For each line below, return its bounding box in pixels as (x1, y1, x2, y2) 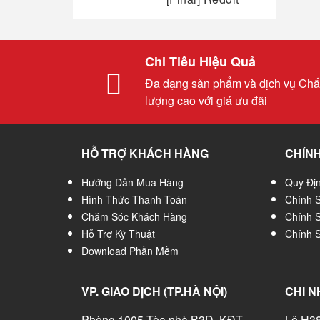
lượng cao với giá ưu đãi (145, 92, 267, 109)
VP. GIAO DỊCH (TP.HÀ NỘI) (81, 283, 227, 299)
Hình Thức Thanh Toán (81, 192, 187, 206)
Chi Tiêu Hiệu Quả (145, 52, 256, 71)
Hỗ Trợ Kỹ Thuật (81, 226, 155, 241)
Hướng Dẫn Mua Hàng (81, 175, 184, 189)
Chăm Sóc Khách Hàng (81, 209, 187, 224)
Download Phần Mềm (81, 244, 179, 258)
